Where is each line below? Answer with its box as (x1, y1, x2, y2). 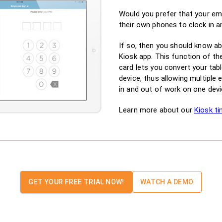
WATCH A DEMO (140, 177, 194, 186)
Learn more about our (119, 105, 192, 114)
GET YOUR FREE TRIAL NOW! (28, 177, 124, 186)
